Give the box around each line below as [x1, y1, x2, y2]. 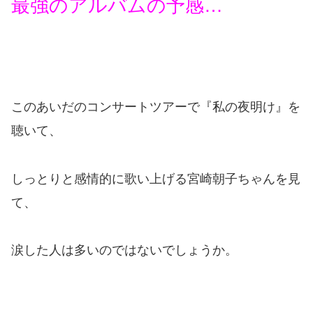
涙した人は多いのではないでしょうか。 [11, 242, 238, 257]
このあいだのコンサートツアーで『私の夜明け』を [11, 100, 300, 115]
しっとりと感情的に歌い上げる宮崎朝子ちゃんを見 [11, 171, 300, 186]
